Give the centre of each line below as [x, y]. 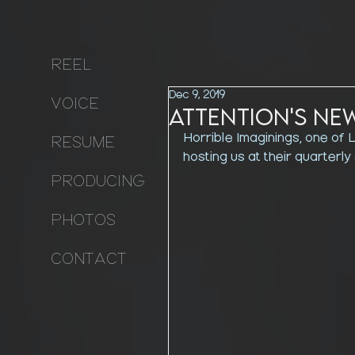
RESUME [83, 143]
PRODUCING [97, 182]
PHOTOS [83, 221]
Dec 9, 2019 [197, 95]
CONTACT [89, 260]
